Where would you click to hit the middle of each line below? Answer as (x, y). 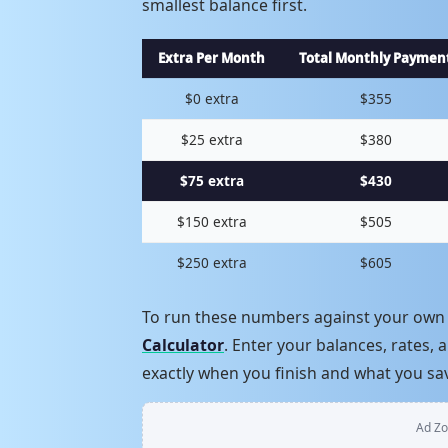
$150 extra (211, 221)
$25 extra (211, 139)
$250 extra (211, 262)
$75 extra (211, 180)
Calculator (183, 344)
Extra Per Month (211, 57)
